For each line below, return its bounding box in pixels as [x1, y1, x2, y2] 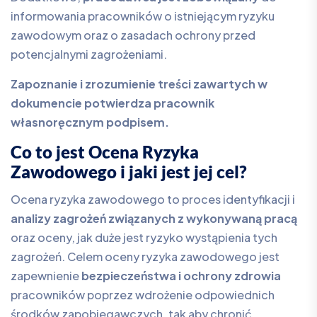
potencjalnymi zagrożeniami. [11, 46, 167, 62]
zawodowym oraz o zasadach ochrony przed [11, 27, 255, 42]
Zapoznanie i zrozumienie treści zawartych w [11, 76, 267, 91]
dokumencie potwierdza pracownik [11, 95, 214, 110]
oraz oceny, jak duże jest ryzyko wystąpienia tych [11, 230, 277, 246]
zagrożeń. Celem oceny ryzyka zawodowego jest [11, 249, 279, 265]
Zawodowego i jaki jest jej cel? [11, 161, 247, 182]
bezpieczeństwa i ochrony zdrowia [81, 268, 281, 284]
